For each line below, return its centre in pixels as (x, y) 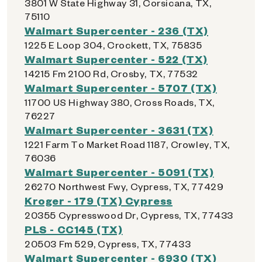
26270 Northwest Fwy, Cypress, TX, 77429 (124, 186)
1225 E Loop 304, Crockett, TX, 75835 (113, 45)
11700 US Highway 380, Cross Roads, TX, (120, 102)
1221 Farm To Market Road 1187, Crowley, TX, (127, 144)
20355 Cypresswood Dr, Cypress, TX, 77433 (129, 215)
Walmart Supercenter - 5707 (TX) (121, 87)
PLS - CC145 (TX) (74, 229)
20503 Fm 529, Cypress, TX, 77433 (108, 244)
